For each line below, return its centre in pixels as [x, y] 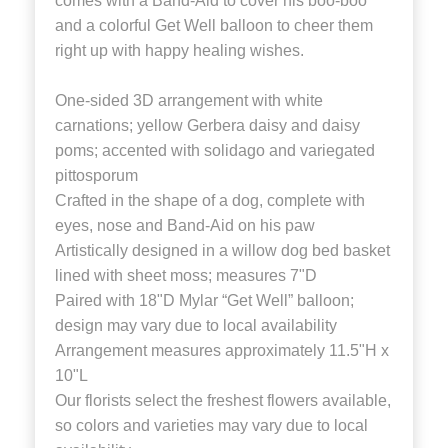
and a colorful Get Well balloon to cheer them [214, 25]
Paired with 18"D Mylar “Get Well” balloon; [204, 300]
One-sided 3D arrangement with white [189, 100]
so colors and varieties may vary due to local [211, 425]
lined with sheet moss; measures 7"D [186, 275]
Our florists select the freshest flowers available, [223, 400]
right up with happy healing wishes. [179, 50]
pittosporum [96, 175]
